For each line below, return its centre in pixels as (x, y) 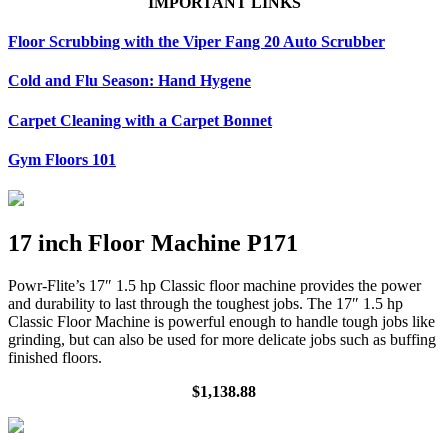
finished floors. (55, 357)
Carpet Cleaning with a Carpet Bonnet (140, 120)
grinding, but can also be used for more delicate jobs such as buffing (222, 339)
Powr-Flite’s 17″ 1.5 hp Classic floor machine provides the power (214, 285)
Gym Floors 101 (62, 159)
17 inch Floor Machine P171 (153, 242)
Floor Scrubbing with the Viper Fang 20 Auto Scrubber (196, 41)
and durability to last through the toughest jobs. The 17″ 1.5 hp (205, 303)
